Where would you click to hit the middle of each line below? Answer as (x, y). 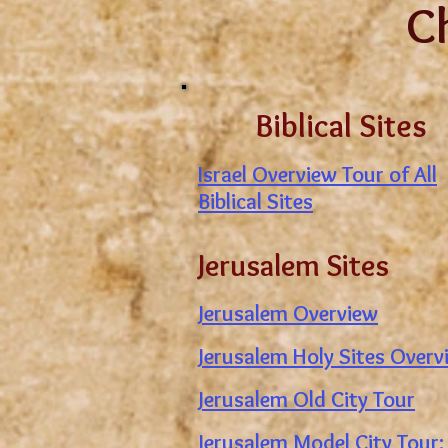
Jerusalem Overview (288, 313)
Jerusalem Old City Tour (306, 399)
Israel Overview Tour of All (317, 174)
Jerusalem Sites (293, 265)
